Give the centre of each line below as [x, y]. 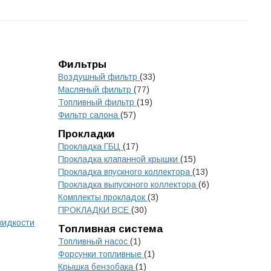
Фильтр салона [89, 115]
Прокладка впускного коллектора [125, 172]
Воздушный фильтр [99, 77]
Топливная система [110, 229]
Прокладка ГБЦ [90, 146]
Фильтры [82, 64]
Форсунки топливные [101, 254]
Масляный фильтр [96, 90]
